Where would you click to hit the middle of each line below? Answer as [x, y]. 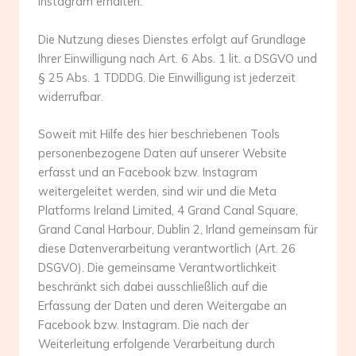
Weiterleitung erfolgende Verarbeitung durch [157, 344]
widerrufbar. [71, 96]
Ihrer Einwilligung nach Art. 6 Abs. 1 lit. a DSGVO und [178, 58]
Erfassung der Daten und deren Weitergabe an [163, 306]
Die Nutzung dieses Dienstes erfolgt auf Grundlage [172, 39]
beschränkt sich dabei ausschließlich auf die [153, 287]
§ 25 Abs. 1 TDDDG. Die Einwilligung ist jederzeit [167, 77]
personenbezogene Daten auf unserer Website [163, 153]
